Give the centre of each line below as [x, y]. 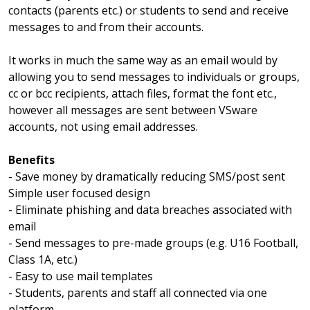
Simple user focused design [79, 193]
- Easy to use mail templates [81, 276]
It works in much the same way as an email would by [143, 60]
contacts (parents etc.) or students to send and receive [148, 10]
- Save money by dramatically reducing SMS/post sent [147, 176]
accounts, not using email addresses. [103, 126]
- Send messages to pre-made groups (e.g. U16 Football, [153, 243]
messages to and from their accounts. [106, 27]
